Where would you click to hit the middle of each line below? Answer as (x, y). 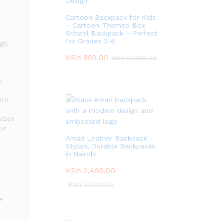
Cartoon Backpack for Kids (111, 17)
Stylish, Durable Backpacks (110, 146)
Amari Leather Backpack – (110, 138)
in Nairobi (81, 154)
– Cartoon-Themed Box (105, 25)
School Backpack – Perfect (111, 33)
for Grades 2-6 (91, 41)
